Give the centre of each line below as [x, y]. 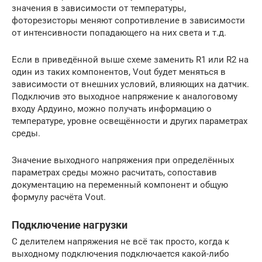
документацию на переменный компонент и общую [120, 185]
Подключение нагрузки [70, 225]
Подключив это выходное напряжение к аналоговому [125, 97]
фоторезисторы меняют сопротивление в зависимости [128, 21]
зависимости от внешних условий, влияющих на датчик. [130, 85]
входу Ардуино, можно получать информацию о [112, 109]
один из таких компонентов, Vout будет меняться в [119, 72]
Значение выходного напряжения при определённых [123, 161]
